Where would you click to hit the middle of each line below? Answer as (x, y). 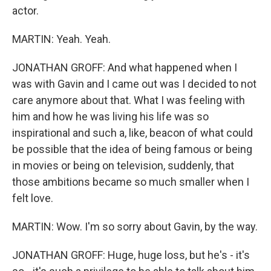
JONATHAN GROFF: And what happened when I (125, 67)
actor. (25, 10)
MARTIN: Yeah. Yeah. (61, 39)
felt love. (33, 198)
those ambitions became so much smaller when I (131, 181)
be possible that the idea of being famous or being (132, 149)
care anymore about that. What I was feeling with (129, 100)
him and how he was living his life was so (110, 116)
